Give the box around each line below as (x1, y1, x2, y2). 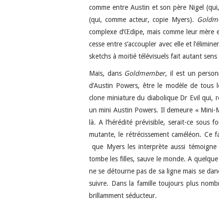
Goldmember (124, 69, 166, 77)
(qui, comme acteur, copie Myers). (89, 15, 197, 23)
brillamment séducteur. (89, 191, 157, 199)
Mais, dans (89, 69, 125, 77)
